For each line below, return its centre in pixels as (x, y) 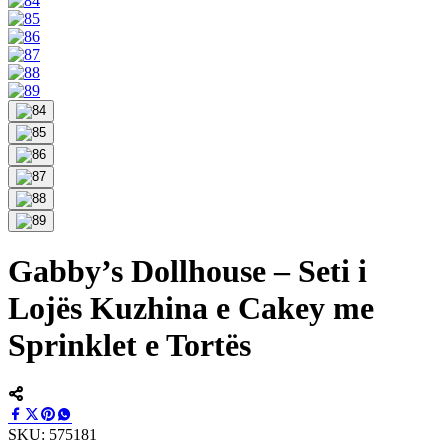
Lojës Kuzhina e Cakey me (191, 308)
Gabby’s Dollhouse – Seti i (187, 271)
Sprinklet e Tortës (129, 345)
